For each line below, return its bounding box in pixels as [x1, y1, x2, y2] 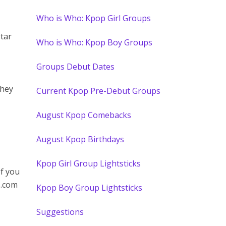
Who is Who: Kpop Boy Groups [36, 37, 153, 48]
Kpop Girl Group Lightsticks [36, 158, 141, 169]
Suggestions [36, 206, 84, 217]
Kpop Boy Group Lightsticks [36, 182, 143, 193]
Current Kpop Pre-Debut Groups [36, 85, 161, 96]
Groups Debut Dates [36, 61, 115, 72]
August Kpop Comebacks [36, 109, 132, 121]
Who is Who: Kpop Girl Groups [36, 13, 151, 24]
